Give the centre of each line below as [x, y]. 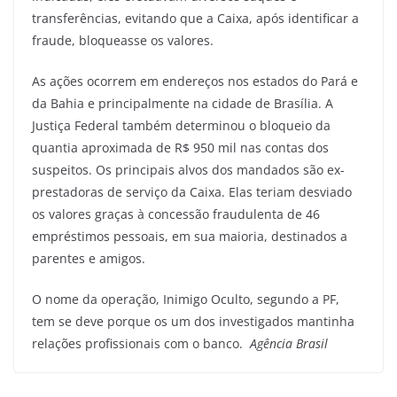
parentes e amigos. [89, 258]
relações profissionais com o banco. [141, 343]
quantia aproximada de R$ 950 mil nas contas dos [180, 147]
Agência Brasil [289, 343]
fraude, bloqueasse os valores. [123, 40]
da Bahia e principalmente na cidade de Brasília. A [183, 103]
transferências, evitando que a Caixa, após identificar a [195, 18]
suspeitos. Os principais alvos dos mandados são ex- [188, 169]
